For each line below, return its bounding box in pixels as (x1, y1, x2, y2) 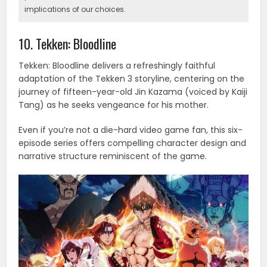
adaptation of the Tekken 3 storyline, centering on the (18, 72, 245, 85)
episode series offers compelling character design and (18, 136, 247, 149)
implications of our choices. (24, 4, 126, 14)
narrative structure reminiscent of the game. (18, 150, 207, 162)
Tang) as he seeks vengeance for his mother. (18, 98, 209, 111)
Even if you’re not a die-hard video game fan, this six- (18, 123, 243, 136)
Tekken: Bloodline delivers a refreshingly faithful (18, 59, 216, 72)
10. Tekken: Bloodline (18, 33, 117, 53)
